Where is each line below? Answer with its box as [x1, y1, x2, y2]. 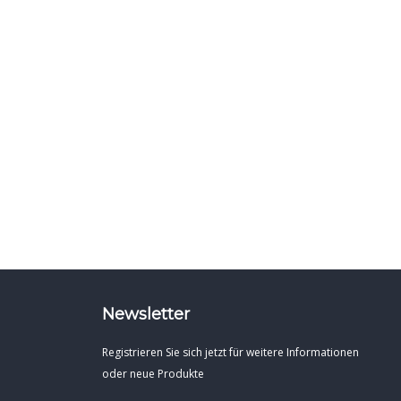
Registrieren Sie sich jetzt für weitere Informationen [101, 344, 359, 360]
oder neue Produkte [101, 365, 204, 381]
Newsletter [101, 303, 190, 324]
